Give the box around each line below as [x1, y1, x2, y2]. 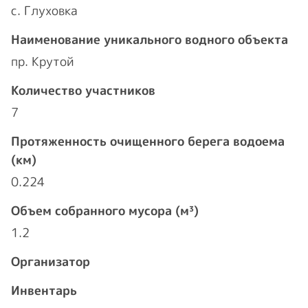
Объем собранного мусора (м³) [11, 202, 199, 219]
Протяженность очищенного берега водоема [11, 133, 285, 150]
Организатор [11, 253, 90, 270]
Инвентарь [11, 282, 77, 299]
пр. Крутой [11, 53, 74, 70]
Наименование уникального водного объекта [11, 31, 288, 48]
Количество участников [11, 82, 155, 99]
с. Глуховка [11, 2, 78, 19]
